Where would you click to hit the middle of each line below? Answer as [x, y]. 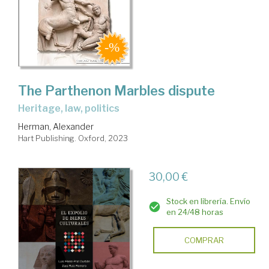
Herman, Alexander [56, 126]
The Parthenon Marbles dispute [116, 90]
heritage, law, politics [72, 108]
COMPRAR [204, 240]
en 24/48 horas [195, 212]
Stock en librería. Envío [208, 201]
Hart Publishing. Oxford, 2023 [73, 138]
